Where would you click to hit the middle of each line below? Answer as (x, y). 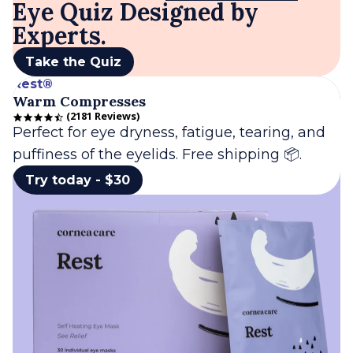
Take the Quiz (73, 61)
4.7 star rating (49, 122)
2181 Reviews (103, 115)
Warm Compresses (79, 101)
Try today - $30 (78, 180)
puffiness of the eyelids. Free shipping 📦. (157, 154)
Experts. (59, 35)
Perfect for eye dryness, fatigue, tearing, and (169, 132)
